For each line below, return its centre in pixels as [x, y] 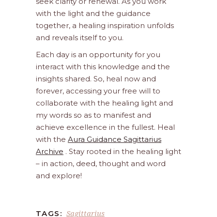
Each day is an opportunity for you [98, 55]
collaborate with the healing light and [104, 103]
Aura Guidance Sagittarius [115, 139]
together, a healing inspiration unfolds [105, 26]
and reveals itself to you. [80, 38]
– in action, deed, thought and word [101, 164]
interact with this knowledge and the [103, 67]
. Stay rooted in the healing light [122, 152]
